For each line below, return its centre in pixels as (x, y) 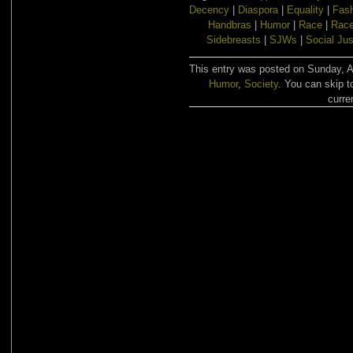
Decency (209, 10)
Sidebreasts (234, 40)
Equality (305, 10)
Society (261, 84)
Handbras (230, 25)
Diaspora (258, 10)
